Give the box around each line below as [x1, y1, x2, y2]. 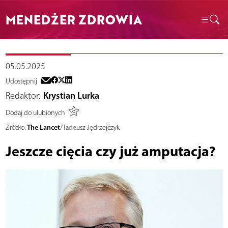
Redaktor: [5, 90, 40, 102]
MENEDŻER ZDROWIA [5, 10, 142, 28]
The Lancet [26, 123, 60, 132]
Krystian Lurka [43, 90, 99, 102]
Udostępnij [5, 77, 37, 86]
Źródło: [5, 123, 25, 132]
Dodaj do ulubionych [5, 108, 65, 117]
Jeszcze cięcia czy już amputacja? [5, 142, 215, 160]
